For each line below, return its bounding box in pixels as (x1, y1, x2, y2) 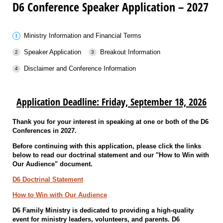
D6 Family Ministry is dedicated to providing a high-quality (12, 206, 194, 214)
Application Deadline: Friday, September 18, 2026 (16, 95, 207, 109)
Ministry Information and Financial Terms (23, 31, 141, 39)
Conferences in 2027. (12, 126, 77, 134)
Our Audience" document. (12, 160, 95, 168)
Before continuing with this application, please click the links (12, 142, 201, 150)
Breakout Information (100, 48, 160, 56)
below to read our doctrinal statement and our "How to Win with (12, 151, 209, 159)
